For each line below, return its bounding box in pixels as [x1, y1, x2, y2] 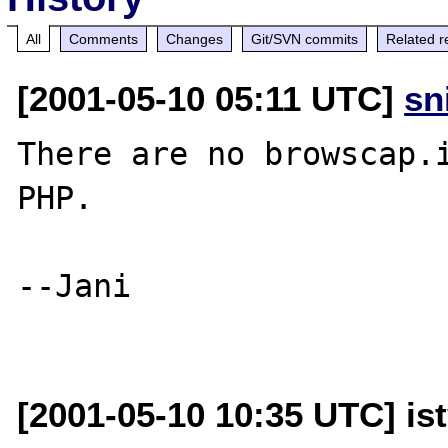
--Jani [17, 267, 132, 304]
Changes [166, 30, 224, 47]
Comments [69, 30, 139, 47]
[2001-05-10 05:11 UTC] [17, 78, 405, 118]
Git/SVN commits [251, 30, 359, 47]
